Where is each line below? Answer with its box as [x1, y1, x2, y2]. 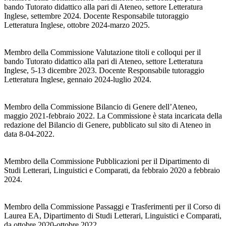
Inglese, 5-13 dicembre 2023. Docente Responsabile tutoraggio [4, 66, 204, 75]
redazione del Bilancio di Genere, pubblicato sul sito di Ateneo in [4, 121, 211, 130]
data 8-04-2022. [4, 130, 54, 139]
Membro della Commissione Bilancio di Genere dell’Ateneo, [4, 102, 197, 111]
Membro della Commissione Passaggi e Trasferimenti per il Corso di [4, 202, 220, 211]
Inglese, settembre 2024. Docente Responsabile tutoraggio [4, 12, 189, 21]
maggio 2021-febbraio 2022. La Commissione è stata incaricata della [4, 111, 222, 121]
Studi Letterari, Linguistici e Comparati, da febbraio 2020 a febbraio [4, 166, 220, 175]
